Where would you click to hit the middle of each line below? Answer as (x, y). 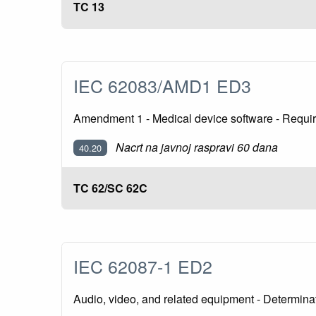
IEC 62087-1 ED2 (148, 266)
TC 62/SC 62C (110, 188)
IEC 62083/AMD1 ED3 (167, 85)
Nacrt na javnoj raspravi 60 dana (197, 147)
